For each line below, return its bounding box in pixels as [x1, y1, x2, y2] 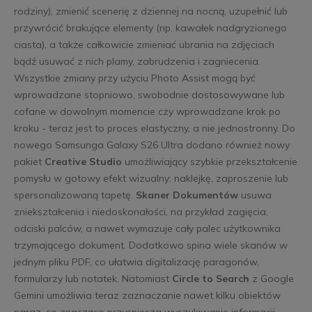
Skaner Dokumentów [135, 188, 238, 201]
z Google [249, 272, 294, 285]
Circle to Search [171, 272, 249, 285]
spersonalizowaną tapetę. [13, 188, 136, 201]
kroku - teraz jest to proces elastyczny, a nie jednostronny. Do [13, 121, 295, 134]
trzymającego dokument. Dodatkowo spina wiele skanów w [13, 238, 288, 251]
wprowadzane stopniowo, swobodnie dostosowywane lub [13, 88, 285, 101]
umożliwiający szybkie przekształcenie [121, 155, 297, 168]
